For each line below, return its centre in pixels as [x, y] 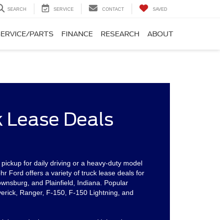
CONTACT [113, 10]
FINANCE [77, 34]
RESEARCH [120, 34]
